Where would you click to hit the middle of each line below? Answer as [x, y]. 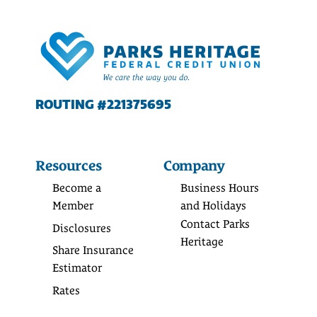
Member [73, 206]
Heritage [202, 242]
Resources [69, 166]
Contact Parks [215, 224]
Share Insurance [93, 250]
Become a [76, 188]
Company [194, 166]
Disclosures [81, 228]
